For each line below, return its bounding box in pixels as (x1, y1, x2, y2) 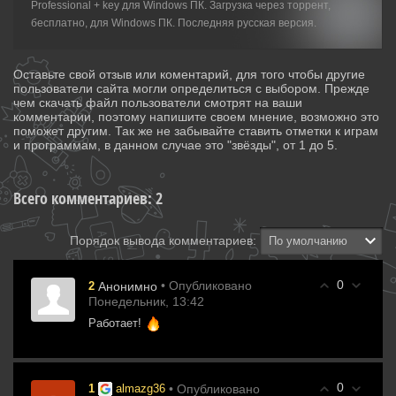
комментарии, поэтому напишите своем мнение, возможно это (13, 110, 379, 124)
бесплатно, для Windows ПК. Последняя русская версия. (31, 17, 316, 29)
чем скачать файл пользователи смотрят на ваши (13, 95, 302, 110)
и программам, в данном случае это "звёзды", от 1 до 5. (13, 138, 338, 152)
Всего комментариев (13, 187, 148, 209)
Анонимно (98, 278, 157, 293)
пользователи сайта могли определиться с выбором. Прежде (13, 81, 369, 95)
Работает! (88, 316, 145, 331)
